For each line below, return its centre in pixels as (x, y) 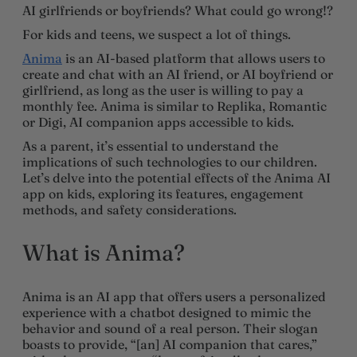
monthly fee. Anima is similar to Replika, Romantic (175, 106)
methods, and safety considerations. (129, 209)
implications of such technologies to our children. (170, 161)
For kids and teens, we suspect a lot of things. (157, 34)
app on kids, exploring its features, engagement (163, 193)
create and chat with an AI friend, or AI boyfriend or (178, 74)
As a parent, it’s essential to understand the (150, 145)
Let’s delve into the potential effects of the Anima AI (177, 177)
